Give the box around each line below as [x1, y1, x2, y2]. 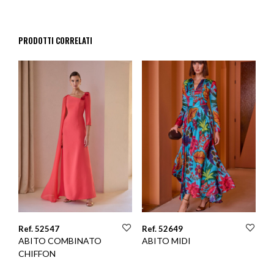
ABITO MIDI [141, 235, 191, 246]
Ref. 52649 [141, 223, 183, 234]
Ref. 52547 [18, 223, 59, 234]
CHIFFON [18, 248, 56, 259]
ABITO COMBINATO [18, 235, 102, 246]
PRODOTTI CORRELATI [18, 34, 92, 47]
